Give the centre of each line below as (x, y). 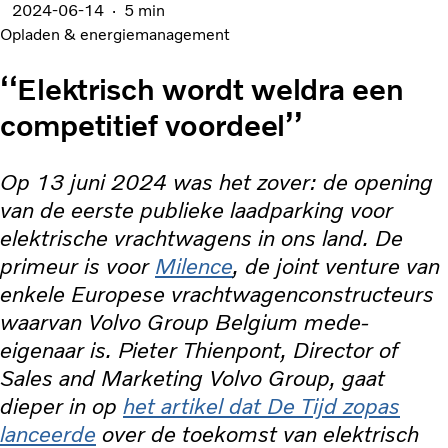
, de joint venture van (336, 267)
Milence (194, 267)
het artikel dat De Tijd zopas (261, 407)
